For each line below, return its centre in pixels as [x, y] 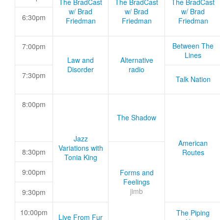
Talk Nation [193, 79]
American [193, 143]
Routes [193, 152]
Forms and [137, 172]
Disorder [81, 69]
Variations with [81, 148]
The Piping [193, 213]
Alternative [137, 60]
